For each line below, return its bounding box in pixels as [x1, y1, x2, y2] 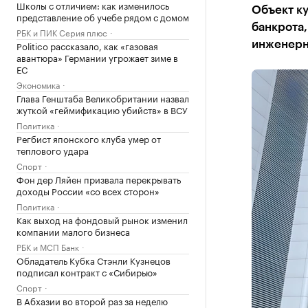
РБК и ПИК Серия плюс [16, 25, 107, 38]
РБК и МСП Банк [16, 240, 79, 253]
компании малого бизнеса [16, 224, 130, 238]
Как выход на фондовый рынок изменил [16, 212, 188, 226]
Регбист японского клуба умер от [16, 131, 161, 145]
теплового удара [16, 143, 89, 157]
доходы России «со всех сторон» [16, 184, 159, 197]
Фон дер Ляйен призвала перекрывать [16, 172, 181, 186]
